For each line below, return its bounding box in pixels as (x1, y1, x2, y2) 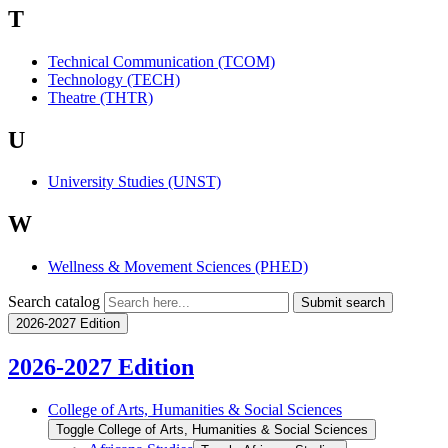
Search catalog (8, 293, 100, 311)
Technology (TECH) (48, 70, 180, 88)
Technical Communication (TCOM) (48, 52, 275, 70)
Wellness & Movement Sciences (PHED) (48, 258, 308, 276)
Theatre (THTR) (48, 88, 153, 106)
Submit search (301, 295, 385, 311)
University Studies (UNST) (48, 173, 221, 191)
